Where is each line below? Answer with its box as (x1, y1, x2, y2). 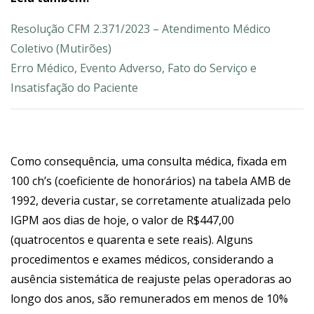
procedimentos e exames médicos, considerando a (11, 252, 273, 267)
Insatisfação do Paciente (11, 80, 138, 95)
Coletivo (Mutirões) (11, 41, 111, 56)
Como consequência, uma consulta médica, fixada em (11, 153, 287, 169)
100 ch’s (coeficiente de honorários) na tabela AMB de (11, 173, 291, 189)
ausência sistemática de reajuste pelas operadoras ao (11, 271, 292, 287)
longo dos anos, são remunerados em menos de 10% (11, 291, 288, 306)
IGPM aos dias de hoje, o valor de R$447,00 (11, 212, 234, 228)
